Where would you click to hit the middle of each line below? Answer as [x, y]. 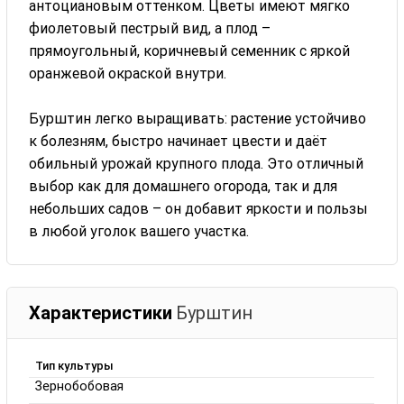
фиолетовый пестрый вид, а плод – [150, 28]
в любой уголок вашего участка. [139, 231]
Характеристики [101, 312]
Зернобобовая [79, 386]
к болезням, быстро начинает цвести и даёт [179, 141]
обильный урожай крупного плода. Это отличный [197, 163]
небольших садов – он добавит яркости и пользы [199, 208]
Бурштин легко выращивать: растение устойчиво [198, 118]
